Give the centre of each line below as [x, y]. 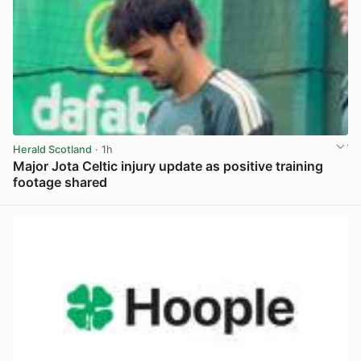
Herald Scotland [52, 149]
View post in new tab [295, 200]
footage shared [60, 182]
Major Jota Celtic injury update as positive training [168, 166]
